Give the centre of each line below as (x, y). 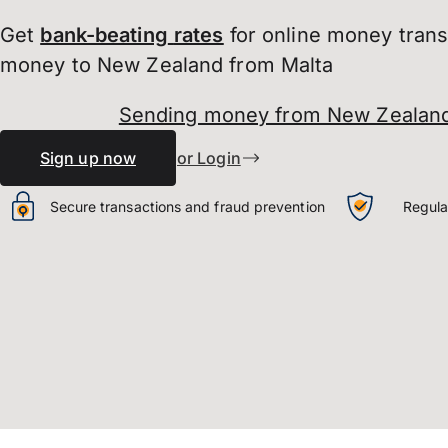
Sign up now (88, 158)
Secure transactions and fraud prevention (187, 206)
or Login (209, 158)
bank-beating (104, 35)
